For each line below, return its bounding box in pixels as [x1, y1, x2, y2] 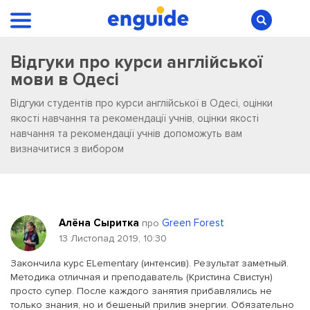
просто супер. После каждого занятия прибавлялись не [10, 285, 272, 297]
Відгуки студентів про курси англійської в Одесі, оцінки [10, 97, 273, 109]
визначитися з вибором [10, 143, 124, 155]
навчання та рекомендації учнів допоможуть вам [10, 127, 242, 140]
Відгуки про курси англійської [10, 52, 262, 73]
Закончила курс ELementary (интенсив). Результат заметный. [10, 257, 289, 269]
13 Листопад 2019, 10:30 [59, 232, 167, 244]
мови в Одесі [10, 69, 119, 90]
